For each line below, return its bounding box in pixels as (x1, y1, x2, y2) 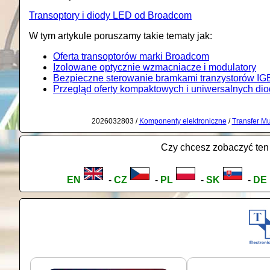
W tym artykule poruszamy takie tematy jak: (29, 31, 212, 42)
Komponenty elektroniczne (139, 117, 227, 126)
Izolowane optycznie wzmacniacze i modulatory (53, 62, 256, 73)
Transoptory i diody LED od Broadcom (29, 10, 192, 21)
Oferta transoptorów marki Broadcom (53, 51, 209, 62)
